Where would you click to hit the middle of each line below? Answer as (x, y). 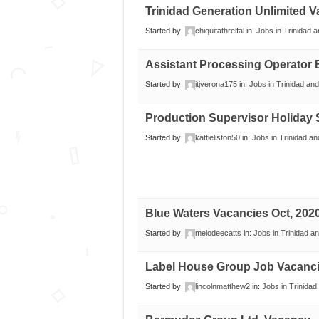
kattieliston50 (217, 138)
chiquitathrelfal (219, 31)
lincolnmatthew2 (222, 287)
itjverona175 (216, 84)
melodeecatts (218, 233)
